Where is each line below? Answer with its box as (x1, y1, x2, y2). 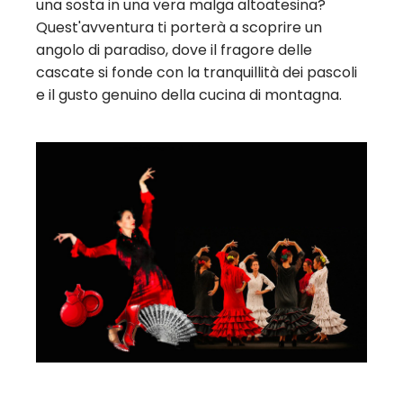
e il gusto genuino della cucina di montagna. (36, 84, 342, 105)
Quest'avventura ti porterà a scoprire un (36, 16, 322, 38)
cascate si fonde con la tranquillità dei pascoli (36, 61, 357, 83)
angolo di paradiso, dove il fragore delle (36, 39, 312, 60)
